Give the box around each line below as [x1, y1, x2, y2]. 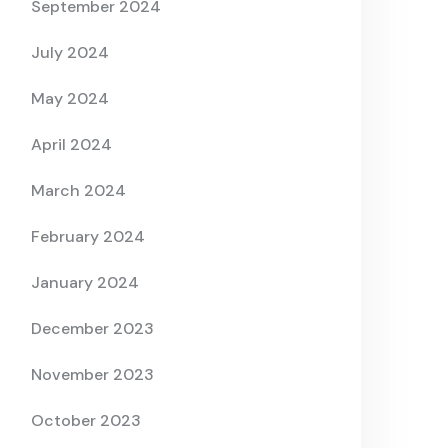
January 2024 [31, 272, 139, 294]
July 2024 [31, 42, 109, 64]
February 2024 [31, 226, 145, 248]
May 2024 [31, 88, 109, 110]
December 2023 [31, 318, 154, 340]
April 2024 [31, 134, 112, 156]
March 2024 [31, 180, 126, 202]
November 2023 [31, 364, 154, 386]
